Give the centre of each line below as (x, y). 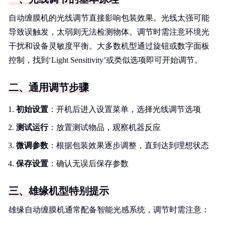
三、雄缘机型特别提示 (59, 191)
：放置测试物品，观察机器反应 (104, 127)
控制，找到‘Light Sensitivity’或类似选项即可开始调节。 (105, 60)
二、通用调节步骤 (49, 87)
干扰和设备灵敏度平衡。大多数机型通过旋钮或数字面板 (109, 46)
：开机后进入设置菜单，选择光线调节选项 (125, 109)
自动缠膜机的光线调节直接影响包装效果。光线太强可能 (109, 18)
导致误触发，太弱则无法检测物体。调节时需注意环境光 (109, 32)
